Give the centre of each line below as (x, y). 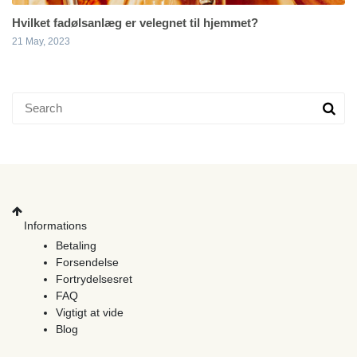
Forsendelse (87, 263)
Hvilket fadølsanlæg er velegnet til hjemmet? (135, 23)
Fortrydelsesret (94, 279)
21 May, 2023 (41, 42)
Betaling (76, 246)
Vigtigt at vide (90, 313)
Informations (55, 226)
